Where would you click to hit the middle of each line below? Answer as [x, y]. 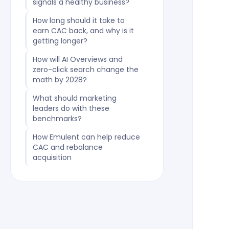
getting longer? [60, 41]
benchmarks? [57, 119]
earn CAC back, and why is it [83, 31]
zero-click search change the [85, 70]
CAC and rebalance [67, 147]
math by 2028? [60, 80]
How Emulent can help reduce [86, 137]
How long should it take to [78, 20]
